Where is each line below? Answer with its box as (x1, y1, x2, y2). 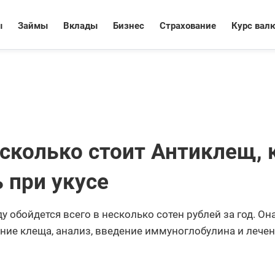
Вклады (63, 20, 98, 31)
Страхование (160, 20, 216, 31)
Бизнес (113, 20, 144, 31)
